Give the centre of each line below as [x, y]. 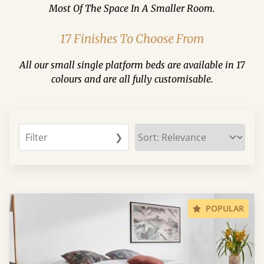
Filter [37, 137]
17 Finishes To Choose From [132, 39]
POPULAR [225, 208]
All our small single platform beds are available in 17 [132, 65]
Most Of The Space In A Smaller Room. [132, 8]
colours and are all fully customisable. [132, 79]
